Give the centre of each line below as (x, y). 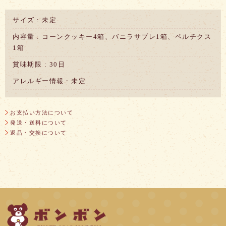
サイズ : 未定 (35, 20)
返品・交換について (39, 132)
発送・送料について (39, 122)
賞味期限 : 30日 (39, 64)
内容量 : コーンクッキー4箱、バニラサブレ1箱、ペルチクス (112, 37)
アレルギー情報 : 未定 (49, 81)
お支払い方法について (42, 112)
